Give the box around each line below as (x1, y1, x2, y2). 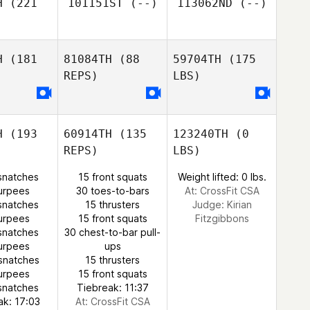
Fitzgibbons (194, 212, 249, 224)
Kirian (226, 199, 252, 210)
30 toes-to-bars (75, 185, 149, 197)
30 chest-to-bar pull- (64, 226, 161, 238)
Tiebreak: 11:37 (76, 282, 149, 293)
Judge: (192, 199, 227, 210)
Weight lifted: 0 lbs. (177, 171, 266, 183)
